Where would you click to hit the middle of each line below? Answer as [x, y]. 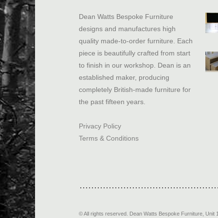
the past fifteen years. [112, 102]
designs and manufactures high [127, 29]
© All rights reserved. [104, 214]
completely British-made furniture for [135, 90]
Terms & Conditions [109, 138]
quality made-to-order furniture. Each [136, 41]
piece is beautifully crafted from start [135, 53]
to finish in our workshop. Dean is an [135, 65]
